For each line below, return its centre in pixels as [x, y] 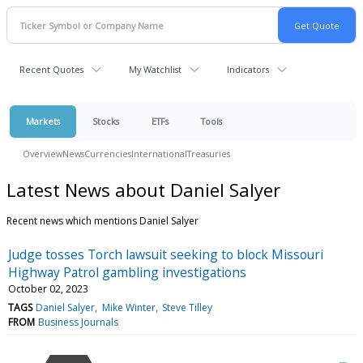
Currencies [108, 154]
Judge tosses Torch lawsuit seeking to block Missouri [166, 254]
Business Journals [79, 322]
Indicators [248, 69]
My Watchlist [155, 69]
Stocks [106, 121]
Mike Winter [128, 307]
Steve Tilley [187, 307]
